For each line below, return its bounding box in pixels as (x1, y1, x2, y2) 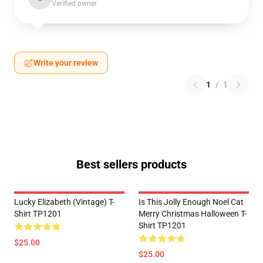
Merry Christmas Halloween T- (139, 209, 247, 218)
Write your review (33, 58, 98, 68)
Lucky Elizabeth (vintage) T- (14, 197, 114, 207)
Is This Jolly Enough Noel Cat (139, 197, 244, 207)
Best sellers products (76, 157, 187, 171)
